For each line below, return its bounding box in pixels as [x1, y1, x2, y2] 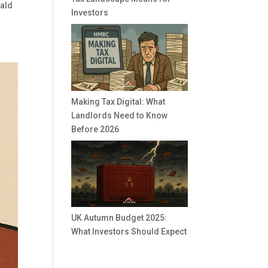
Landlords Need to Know [71, 110, 168, 120]
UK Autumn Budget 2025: [71, 213, 167, 223]
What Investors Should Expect [71, 227, 187, 237]
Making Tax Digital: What [71, 96, 166, 106]
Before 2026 [71, 124, 120, 134]
